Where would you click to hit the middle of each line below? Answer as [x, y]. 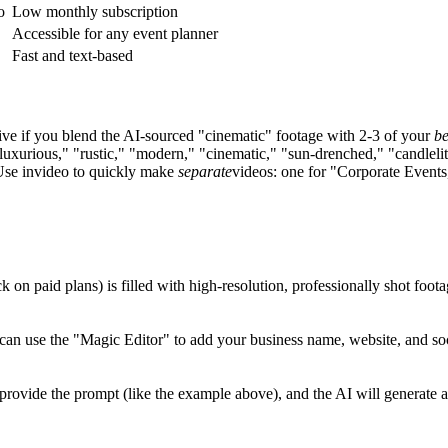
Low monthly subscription [95, 11]
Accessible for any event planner [115, 33]
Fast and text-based [72, 55]
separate [205, 172]
